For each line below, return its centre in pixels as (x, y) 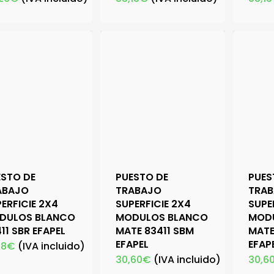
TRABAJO (139, 191)
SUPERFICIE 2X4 (154, 204)
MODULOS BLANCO (162, 218)
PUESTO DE (142, 177)
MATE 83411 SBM (155, 231)
